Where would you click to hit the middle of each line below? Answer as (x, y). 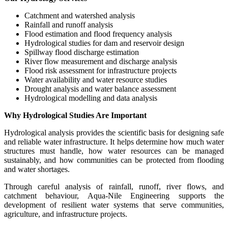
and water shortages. (37, 169)
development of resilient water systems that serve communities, (114, 205)
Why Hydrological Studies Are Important (75, 115)
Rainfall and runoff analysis (69, 24)
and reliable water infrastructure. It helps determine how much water (114, 141)
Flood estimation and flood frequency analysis (98, 34)
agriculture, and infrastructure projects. (66, 214)
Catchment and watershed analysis (80, 15)
